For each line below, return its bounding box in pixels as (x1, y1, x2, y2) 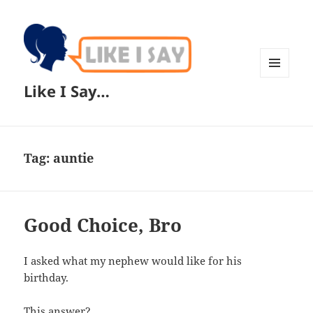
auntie (53, 150, 94, 167)
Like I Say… (24, 80, 110, 102)
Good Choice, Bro (24, 212, 182, 238)
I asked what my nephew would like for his (24, 254, 242, 268)
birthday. (24, 270, 69, 285)
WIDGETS (260, 100, 300, 112)
